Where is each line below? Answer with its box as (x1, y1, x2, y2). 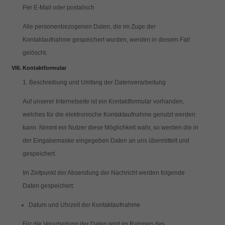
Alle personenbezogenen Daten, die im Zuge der (22, 23, 156, 30)
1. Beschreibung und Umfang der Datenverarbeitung (22, 79, 166, 86)
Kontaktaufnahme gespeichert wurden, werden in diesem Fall (22, 36, 190, 43)
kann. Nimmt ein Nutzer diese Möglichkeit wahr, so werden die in (22, 124, 198, 131)
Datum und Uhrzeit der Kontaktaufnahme (28, 201, 140, 208)
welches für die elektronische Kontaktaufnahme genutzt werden (22, 111, 195, 118)
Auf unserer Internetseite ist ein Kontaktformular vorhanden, (22, 98, 184, 105)
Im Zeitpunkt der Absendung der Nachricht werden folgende (22, 169, 185, 176)
